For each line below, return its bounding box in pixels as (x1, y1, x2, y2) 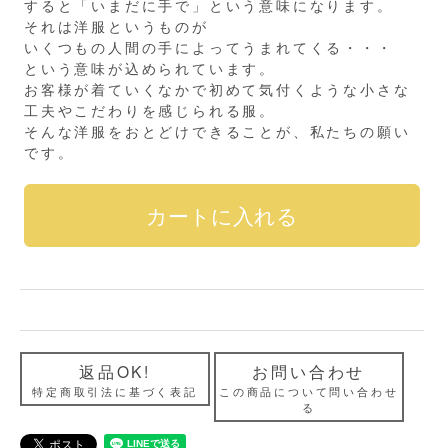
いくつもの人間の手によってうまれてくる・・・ (24, 36, 394, 57)
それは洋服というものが (24, 15, 209, 36)
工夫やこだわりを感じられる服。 (24, 99, 277, 120)
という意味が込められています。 (24, 57, 277, 78)
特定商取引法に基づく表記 (32, 382, 198, 399)
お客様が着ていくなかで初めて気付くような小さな (24, 78, 411, 99)
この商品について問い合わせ (219, 382, 399, 399)
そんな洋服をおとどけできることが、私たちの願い (24, 120, 411, 141)
